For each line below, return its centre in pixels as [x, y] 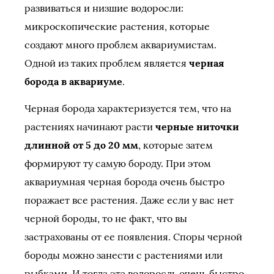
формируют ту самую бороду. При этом [118, 163]
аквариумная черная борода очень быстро [124, 182]
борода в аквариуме [73, 81]
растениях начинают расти [90, 127]
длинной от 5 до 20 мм [81, 145]
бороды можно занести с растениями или [124, 255]
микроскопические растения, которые [117, 26]
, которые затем [176, 145]
